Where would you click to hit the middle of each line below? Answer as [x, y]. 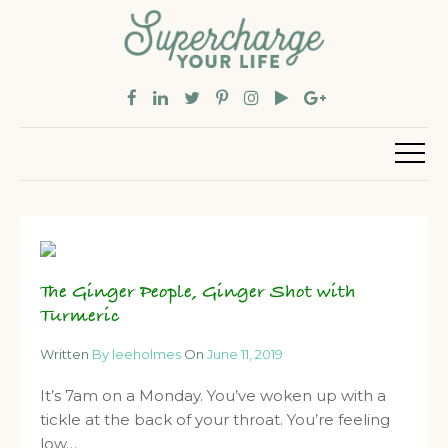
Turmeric [80, 317]
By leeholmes [136, 354]
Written [66, 354]
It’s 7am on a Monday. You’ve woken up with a [213, 396]
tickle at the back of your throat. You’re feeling [215, 420]
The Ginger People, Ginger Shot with [198, 293]
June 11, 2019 [245, 354]
